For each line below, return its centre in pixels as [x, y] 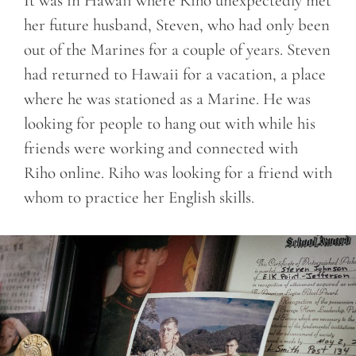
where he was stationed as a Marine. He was [167, 99]
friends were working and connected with [161, 149]
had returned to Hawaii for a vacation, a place [175, 75]
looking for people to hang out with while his [170, 124]
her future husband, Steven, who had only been [177, 25]
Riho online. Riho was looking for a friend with [178, 173]
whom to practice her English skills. [139, 198]
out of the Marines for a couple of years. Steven [177, 50]
